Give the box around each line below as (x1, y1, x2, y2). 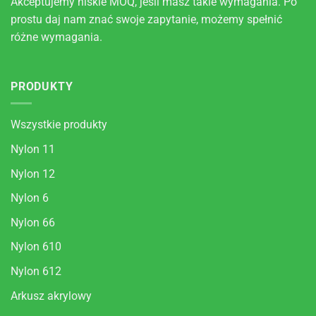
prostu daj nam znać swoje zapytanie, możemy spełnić (11, 13, 282, 27)
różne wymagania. (11, 30, 102, 44)
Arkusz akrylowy (11, 288, 92, 303)
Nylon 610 (11, 240, 61, 254)
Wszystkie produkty (11, 118, 107, 132)
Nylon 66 (11, 215, 55, 229)
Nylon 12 (11, 166, 55, 181)
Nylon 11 (11, 142, 55, 156)
